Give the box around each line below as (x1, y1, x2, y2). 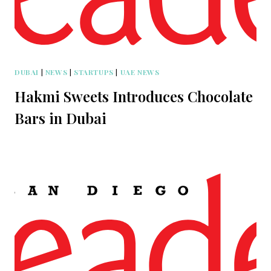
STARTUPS (73, 67, 114, 77)
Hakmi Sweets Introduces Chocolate (15, 86, 253, 106)
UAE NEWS (120, 67, 160, 77)
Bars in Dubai (15, 108, 106, 128)
